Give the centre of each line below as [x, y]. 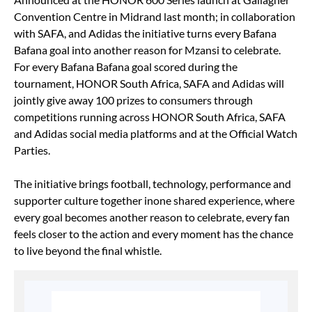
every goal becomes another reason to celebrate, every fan [152, 217]
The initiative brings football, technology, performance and [153, 184]
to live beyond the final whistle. [91, 251]
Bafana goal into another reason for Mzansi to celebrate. [147, 50]
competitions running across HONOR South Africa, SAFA [150, 117]
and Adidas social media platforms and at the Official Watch [156, 134]
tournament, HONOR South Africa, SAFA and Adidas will [149, 84]
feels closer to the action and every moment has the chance [154, 234]
